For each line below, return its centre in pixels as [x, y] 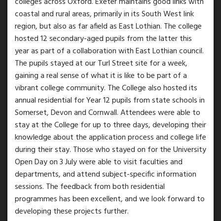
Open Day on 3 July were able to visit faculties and [99, 162]
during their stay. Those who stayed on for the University [110, 150]
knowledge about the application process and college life [110, 137]
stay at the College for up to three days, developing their [110, 125]
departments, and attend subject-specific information [106, 174]
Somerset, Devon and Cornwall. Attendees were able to [108, 113]
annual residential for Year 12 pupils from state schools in [110, 100]
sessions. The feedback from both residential [90, 187]
